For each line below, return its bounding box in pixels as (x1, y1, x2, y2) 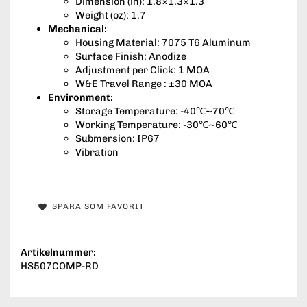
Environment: (48, 90, 115, 103)
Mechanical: (48, 22, 107, 35)
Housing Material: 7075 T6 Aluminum (75, 36, 251, 49)
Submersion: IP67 (75, 132, 160, 145)
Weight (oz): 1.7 (75, 8, 146, 21)
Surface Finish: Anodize (75, 49, 186, 62)
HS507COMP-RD (21, 259, 99, 272)
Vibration (75, 145, 119, 158)
